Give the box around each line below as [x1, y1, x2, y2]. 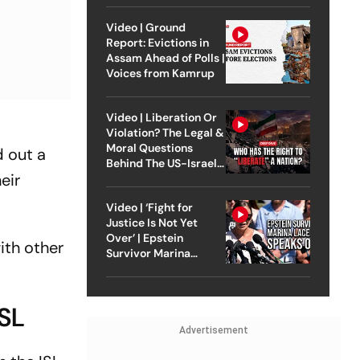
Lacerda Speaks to [105, 260, 205, 276]
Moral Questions [105, 140, 193, 155]
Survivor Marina [105, 245, 190, 260]
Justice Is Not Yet [105, 215, 198, 230]
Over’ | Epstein [105, 230, 183, 245]
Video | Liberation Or [105, 109, 217, 125]
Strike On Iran [105, 170, 178, 186]
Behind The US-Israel [105, 155, 217, 170]
